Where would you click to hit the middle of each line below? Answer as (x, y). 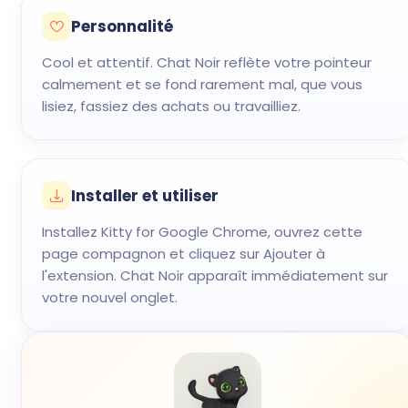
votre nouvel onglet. (110, 297)
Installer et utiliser (145, 196)
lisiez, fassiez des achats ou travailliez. (171, 106)
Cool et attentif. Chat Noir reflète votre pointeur (207, 62)
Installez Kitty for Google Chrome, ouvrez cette (202, 232)
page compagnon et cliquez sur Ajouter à (184, 254)
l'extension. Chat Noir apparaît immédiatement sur (215, 275)
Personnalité (122, 26)
